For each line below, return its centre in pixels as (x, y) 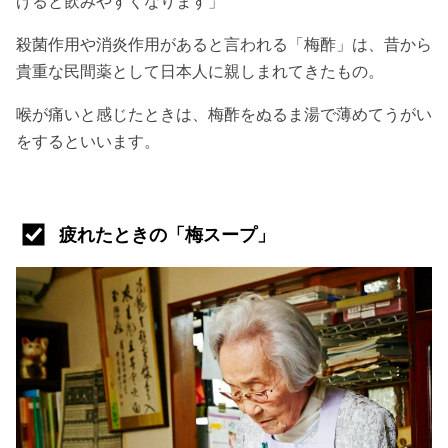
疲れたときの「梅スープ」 (167, 234)
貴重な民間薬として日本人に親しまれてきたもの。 (200, 70)
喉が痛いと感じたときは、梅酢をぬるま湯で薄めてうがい (224, 113)
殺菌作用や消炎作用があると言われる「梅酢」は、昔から (224, 43)
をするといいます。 (88, 140)
